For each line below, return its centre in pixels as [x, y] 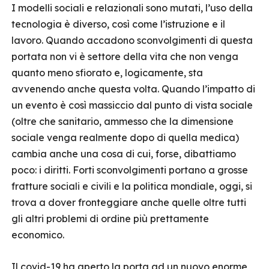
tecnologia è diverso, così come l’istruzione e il [118, 24]
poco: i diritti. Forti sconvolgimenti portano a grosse [130, 170]
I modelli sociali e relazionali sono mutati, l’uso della [132, 8]
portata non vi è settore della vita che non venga [125, 56]
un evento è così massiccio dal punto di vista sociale [132, 105]
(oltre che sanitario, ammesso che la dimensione [122, 121]
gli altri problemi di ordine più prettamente [110, 219]
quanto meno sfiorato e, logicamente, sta [107, 73]
